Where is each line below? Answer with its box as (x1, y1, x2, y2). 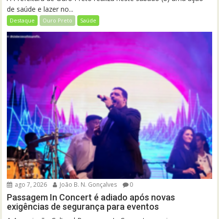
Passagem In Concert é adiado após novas (7, 192, 175, 202)
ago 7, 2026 (13, 180, 47, 189)
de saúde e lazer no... (7, 4, 74, 14)
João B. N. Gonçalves (58, 180, 117, 189)
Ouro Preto (43, 17, 73, 24)
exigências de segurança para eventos (7, 201, 159, 212)
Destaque (10, 17, 35, 24)
